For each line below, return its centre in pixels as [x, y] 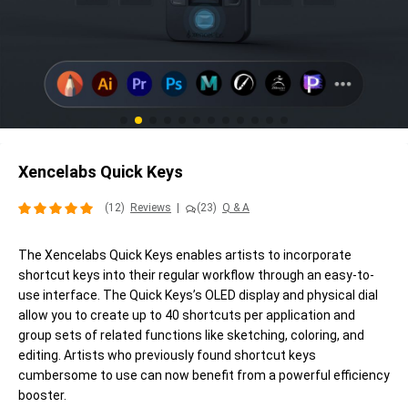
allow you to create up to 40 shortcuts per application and [187, 316]
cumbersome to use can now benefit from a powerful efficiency [204, 376]
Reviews [151, 208]
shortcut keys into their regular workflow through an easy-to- [196, 275]
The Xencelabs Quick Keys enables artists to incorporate [185, 255]
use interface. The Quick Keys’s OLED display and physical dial [198, 296]
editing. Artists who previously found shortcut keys [167, 356]
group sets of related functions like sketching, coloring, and [191, 336]
